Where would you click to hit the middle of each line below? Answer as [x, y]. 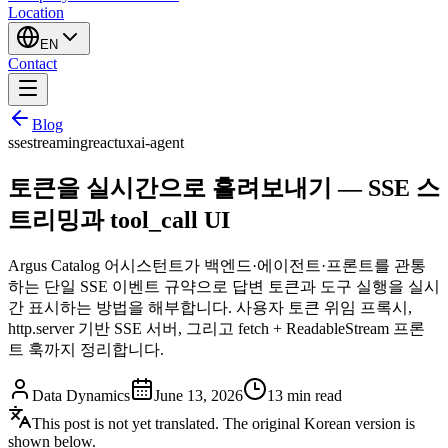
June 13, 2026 [198, 395]
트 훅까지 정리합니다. [86, 349]
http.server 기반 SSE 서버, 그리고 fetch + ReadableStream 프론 [216, 328]
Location [36, 13]
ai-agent [159, 143]
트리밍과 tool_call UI [119, 219]
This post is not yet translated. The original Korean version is [223, 423]
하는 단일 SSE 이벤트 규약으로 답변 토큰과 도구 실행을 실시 [224, 286]
